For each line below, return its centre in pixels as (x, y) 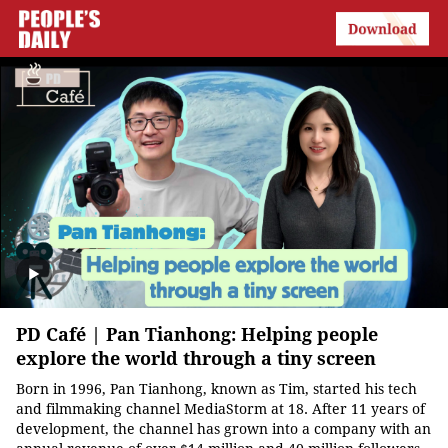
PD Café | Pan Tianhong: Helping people (197, 335)
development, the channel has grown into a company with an (223, 429)
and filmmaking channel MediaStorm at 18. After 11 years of (220, 409)
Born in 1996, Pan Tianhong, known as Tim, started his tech (216, 389)
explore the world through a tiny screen (196, 359)
